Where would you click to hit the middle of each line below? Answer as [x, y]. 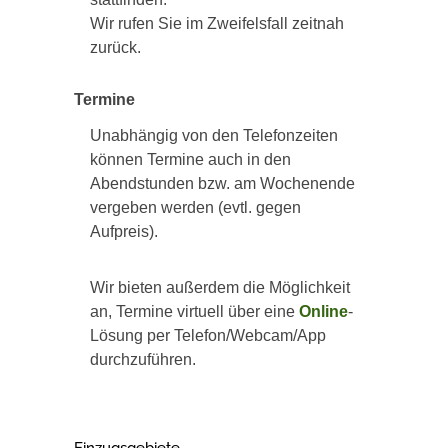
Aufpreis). [124, 231]
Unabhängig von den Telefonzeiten [214, 135]
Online [323, 311]
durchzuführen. [143, 359]
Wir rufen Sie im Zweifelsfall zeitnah [217, 23]
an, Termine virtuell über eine [194, 311]
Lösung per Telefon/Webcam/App [208, 335]
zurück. [115, 47]
